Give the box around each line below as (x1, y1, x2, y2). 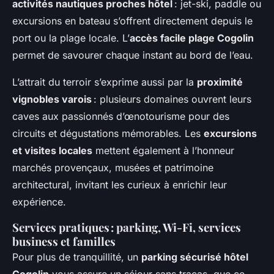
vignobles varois (12, 93, 92, 106)
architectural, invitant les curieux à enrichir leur (12, 179, 227, 191)
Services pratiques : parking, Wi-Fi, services (12, 220, 241, 235)
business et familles (12, 234, 116, 250)
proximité (197, 76, 243, 89)
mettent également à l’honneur (92, 144, 234, 157)
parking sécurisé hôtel (141, 251, 248, 264)
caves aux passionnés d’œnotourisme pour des (12, 110, 229, 123)
